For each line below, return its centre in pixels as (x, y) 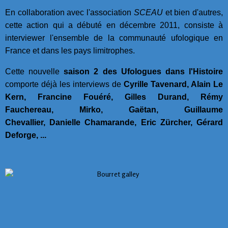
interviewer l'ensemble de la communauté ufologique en (114, 38)
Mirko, (91, 109)
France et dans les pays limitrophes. (70, 50)
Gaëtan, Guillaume (176, 109)
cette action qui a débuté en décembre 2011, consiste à (114, 25)
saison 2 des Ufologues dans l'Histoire (144, 71)
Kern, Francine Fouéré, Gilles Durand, (97, 97)
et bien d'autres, (193, 12)
